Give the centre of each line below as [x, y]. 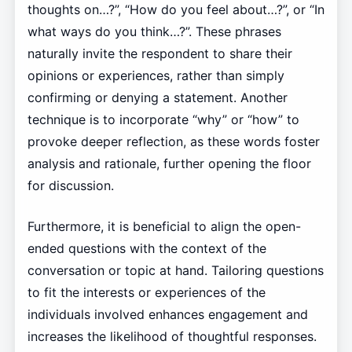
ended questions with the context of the [147, 248]
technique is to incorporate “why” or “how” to [163, 119]
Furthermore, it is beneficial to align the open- [164, 226]
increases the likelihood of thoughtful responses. [172, 336]
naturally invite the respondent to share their [159, 53]
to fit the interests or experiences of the [146, 292]
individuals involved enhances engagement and [167, 314]
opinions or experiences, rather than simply [156, 75]
